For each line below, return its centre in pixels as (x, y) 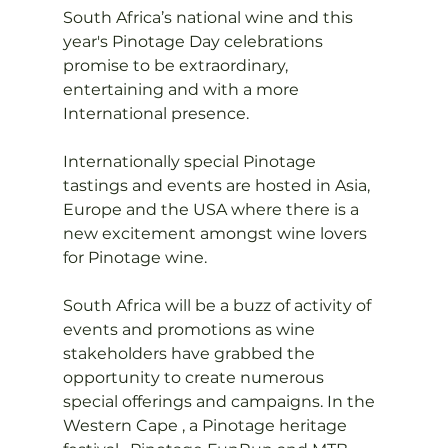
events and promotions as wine (190, 329)
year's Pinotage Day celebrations (194, 41)
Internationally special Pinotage (191, 161)
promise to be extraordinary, (177, 65)
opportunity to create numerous (195, 377)
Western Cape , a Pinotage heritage (206, 425)
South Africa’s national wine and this (209, 17)
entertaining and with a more (182, 89)
